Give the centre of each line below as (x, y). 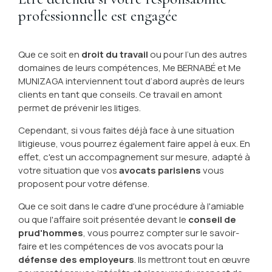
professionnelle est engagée (97, 16)
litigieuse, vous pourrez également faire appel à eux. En (134, 144)
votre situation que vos (68, 171)
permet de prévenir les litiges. (79, 108)
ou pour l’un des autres (197, 55)
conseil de (212, 220)
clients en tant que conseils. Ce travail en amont (120, 95)
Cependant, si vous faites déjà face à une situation (126, 131)
